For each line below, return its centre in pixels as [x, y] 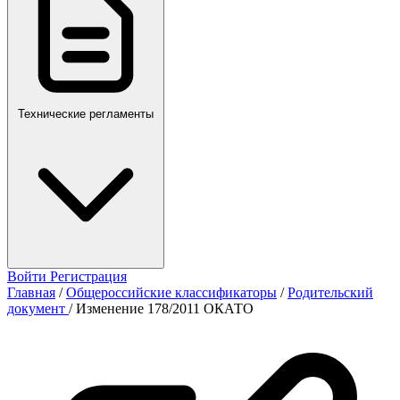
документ [38, 308]
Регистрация [88, 276]
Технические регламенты [86, 114]
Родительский [330, 292]
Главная [31, 292]
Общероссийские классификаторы [171, 292]
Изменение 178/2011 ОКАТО [165, 308]
